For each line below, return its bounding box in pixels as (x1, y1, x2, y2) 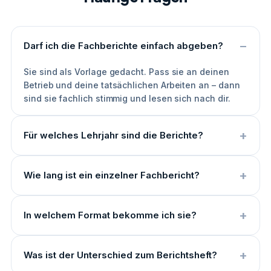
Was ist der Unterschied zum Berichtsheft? (24, 249, 217, 261)
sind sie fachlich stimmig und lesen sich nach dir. (24, 93, 230, 103)
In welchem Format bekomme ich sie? (24, 209, 197, 221)
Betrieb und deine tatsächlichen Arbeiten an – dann (24, 80, 240, 90)
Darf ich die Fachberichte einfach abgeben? (24, 40, 223, 51)
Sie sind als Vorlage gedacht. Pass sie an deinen (24, 67, 229, 77)
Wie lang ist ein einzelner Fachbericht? (24, 169, 200, 181)
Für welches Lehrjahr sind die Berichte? (24, 129, 203, 141)
